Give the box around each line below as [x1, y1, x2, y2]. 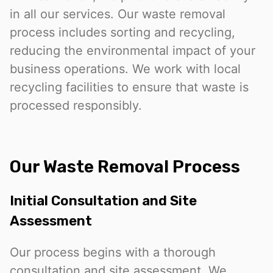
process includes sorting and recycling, [10, 25, 235, 40]
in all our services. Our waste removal [10, 7, 225, 22]
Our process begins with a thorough [10, 244, 216, 260]
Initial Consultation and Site [10, 192, 197, 209]
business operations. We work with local [10, 62, 241, 77]
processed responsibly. [10, 98, 142, 113]
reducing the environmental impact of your [10, 43, 255, 58]
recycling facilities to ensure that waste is [10, 80, 249, 95]
